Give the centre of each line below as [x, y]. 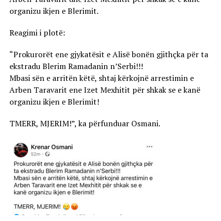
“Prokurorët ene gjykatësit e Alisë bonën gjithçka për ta [109, 54]
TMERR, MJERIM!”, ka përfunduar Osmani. [85, 123]
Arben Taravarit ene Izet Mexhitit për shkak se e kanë [105, 90]
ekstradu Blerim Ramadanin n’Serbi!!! [76, 66]
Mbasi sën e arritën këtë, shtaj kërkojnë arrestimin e [101, 78]
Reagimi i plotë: [37, 32]
